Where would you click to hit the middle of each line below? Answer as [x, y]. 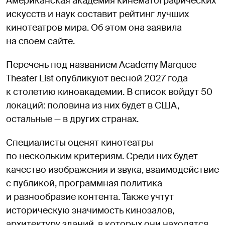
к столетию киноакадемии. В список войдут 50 [109, 92]
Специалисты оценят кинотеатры [80, 143]
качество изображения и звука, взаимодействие [113, 170]
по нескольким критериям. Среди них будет [102, 156]
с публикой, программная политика [84, 184]
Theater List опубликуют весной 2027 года [97, 79]
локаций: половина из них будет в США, [93, 106]
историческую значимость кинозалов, [90, 211]
